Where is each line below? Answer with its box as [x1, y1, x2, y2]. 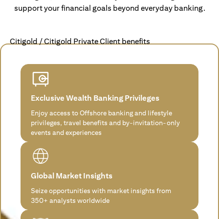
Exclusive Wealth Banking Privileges [31, 93, 159, 103]
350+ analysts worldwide [31, 196, 109, 204]
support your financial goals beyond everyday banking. [14, 3, 205, 13]
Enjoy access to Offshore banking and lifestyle [31, 109, 172, 117]
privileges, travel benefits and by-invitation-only [31, 118, 180, 127]
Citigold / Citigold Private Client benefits [10, 36, 150, 46]
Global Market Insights [31, 171, 112, 180]
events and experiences [31, 128, 102, 136]
